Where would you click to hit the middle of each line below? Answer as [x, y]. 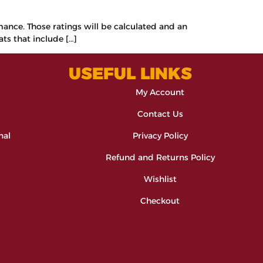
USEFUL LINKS [130, 74]
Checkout [160, 201]
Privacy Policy [160, 136]
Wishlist [160, 179]
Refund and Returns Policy [160, 158]
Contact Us [160, 114]
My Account [160, 92]
